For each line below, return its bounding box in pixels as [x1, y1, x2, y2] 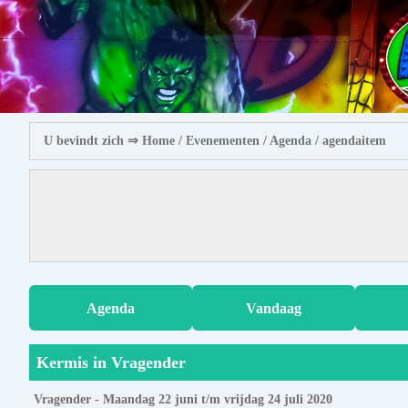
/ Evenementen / [175, 134, 270, 148]
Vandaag [246, 300, 302, 316]
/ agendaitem [311, 134, 386, 148]
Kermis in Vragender [36, 353, 186, 372]
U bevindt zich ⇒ [44, 134, 142, 148]
